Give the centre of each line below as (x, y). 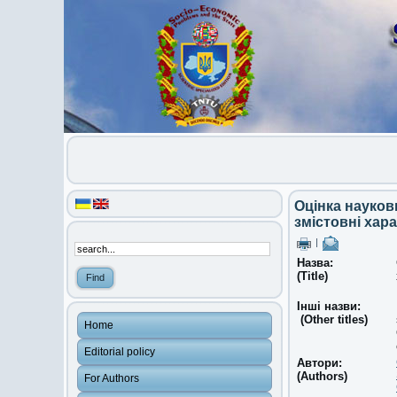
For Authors (112, 378)
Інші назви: (331, 306)
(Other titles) (334, 319)
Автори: (319, 363)
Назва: (315, 263)
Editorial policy (120, 352)
